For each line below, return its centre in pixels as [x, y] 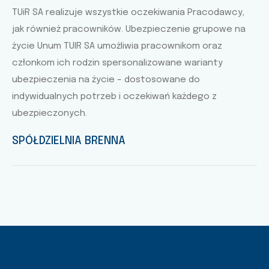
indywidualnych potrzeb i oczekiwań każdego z [114, 96]
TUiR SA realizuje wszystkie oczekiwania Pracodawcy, [128, 12]
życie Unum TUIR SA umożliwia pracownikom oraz [117, 46]
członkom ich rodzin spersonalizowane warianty [117, 63]
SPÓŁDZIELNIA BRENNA [69, 141]
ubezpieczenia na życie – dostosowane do [106, 80]
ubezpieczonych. [50, 113]
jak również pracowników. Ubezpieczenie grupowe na [129, 29]
